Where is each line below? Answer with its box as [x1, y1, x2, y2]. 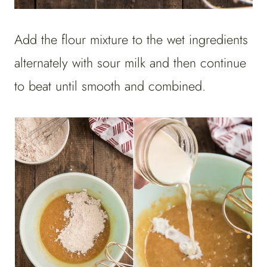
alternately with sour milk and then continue [14, 53, 246, 73]
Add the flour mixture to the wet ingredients [14, 30, 248, 49]
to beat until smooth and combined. [14, 76, 206, 96]
